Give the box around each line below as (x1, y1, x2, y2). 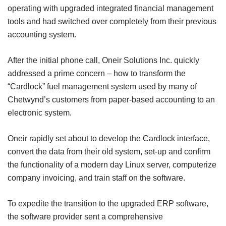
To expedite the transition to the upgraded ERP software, (8, 199, 208, 208)
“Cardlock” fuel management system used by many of (8, 82, 197, 91)
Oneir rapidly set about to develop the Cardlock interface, (8, 134, 210, 143)
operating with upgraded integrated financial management (8, 4, 213, 13)
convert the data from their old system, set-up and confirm (8, 147, 210, 156)
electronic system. (8, 108, 72, 117)
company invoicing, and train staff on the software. (8, 173, 185, 182)
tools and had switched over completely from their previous (8, 17, 216, 26)
